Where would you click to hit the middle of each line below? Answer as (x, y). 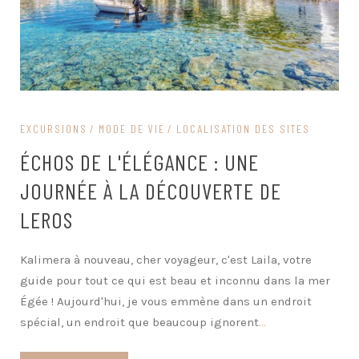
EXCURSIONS (54, 129)
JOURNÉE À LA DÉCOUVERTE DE (151, 191)
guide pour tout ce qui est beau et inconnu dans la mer (175, 281)
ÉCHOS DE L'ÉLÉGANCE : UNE (139, 162)
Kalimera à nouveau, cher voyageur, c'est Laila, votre (166, 260)
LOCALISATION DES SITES (243, 129)
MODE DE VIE (132, 129)
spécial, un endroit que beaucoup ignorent (139, 323)
